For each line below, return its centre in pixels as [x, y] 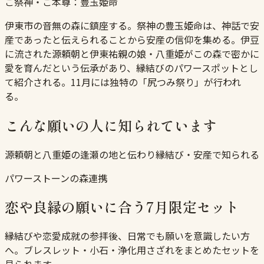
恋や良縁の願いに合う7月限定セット [122, 207]
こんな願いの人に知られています [111, 125]
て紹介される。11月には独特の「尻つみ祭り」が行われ [123, 82]
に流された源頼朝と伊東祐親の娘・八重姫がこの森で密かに [132, 53]
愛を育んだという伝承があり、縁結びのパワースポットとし [131, 67]
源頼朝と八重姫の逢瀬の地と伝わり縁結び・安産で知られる [132, 154]
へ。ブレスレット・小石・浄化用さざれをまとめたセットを [132, 250]
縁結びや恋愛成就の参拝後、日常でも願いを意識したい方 [127, 236]
